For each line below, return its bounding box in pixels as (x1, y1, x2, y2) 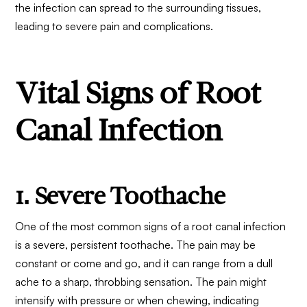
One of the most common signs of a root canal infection (15, 219, 286, 234)
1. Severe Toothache (15, 181, 225, 211)
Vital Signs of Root (15, 75, 260, 112)
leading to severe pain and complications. (15, 19, 214, 33)
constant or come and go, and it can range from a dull (15, 256, 273, 271)
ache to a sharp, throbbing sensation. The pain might (15, 275, 267, 289)
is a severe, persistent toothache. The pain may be (15, 238, 256, 252)
